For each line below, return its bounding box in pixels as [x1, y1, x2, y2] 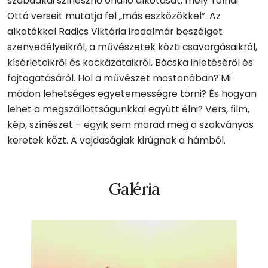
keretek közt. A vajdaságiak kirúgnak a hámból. [7, 134, 226, 147]
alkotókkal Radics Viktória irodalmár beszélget [7, 25, 223, 38]
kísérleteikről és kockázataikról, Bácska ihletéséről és [7, 56, 253, 69]
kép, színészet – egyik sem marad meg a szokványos [7, 118, 254, 132]
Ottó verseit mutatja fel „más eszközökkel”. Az [7, 10, 221, 23]
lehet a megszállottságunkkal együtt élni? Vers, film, [7, 103, 249, 116]
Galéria [108, 178, 160, 200]
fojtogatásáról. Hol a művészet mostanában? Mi [7, 72, 231, 85]
